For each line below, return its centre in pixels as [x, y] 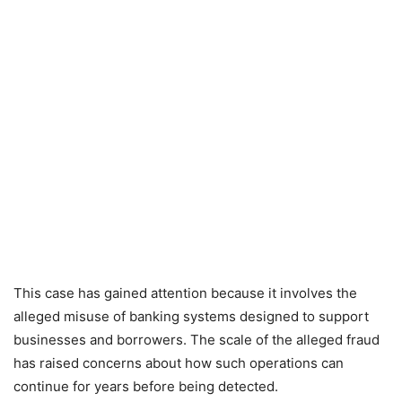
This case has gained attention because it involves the [185, 293]
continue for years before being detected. [146, 387]
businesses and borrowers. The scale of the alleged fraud [197, 340]
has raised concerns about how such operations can [179, 363]
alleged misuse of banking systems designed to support [191, 317]
